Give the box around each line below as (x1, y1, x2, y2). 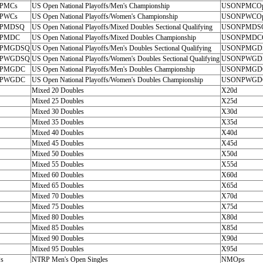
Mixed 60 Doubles (31, 171, 84, 179)
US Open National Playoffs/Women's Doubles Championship (31, 76, 203, 84)
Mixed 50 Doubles (31, 150, 84, 158)
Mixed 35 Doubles (31, 118, 84, 126)
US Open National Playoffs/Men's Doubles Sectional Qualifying (31, 44, 211, 52)
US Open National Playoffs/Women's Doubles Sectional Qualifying (31, 55, 220, 63)
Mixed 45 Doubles (31, 139, 84, 147)
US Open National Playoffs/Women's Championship (31, 12, 178, 21)
